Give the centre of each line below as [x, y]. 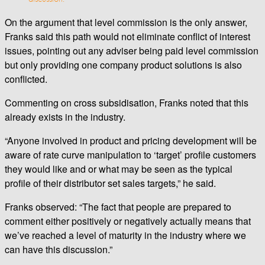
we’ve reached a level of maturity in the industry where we [125, 235]
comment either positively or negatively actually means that [128, 221]
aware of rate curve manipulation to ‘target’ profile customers [130, 154]
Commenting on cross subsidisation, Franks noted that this [127, 102]
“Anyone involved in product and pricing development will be [131, 140]
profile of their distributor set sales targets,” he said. [110, 183]
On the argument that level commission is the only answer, [126, 22]
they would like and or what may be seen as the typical [119, 169]
